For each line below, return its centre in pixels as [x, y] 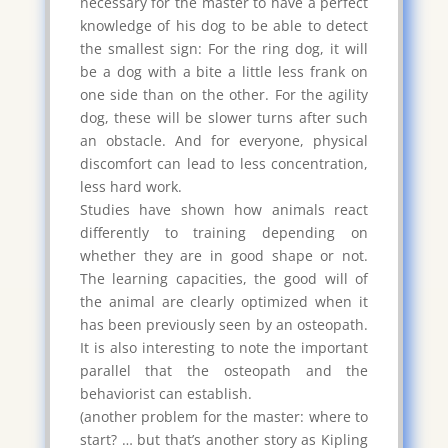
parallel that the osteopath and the [224, 370]
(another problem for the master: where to [224, 416]
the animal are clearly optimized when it [224, 301]
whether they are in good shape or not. [224, 255]
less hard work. [130, 186]
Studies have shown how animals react [224, 209]
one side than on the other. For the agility [224, 94]
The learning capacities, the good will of [224, 278]
